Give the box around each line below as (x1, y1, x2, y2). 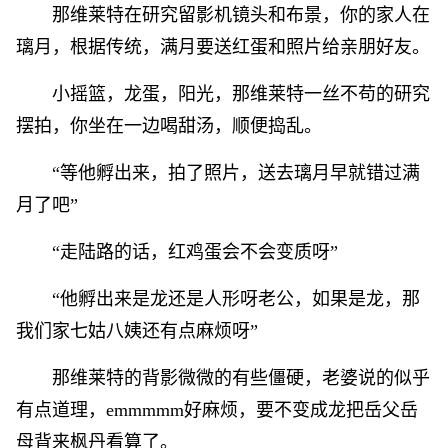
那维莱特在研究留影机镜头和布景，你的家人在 (52, 5, 430, 25)
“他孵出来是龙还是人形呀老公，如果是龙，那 (52, 289, 420, 309)
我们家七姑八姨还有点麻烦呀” (16, 321, 258, 341)
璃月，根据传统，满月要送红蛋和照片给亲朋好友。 (16, 37, 430, 57)
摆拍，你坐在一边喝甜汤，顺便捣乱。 (16, 116, 322, 136)
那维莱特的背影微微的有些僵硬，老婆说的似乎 (52, 368, 430, 388)
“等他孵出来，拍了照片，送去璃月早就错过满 (52, 163, 420, 183)
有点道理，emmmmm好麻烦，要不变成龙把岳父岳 (16, 400, 418, 420)
